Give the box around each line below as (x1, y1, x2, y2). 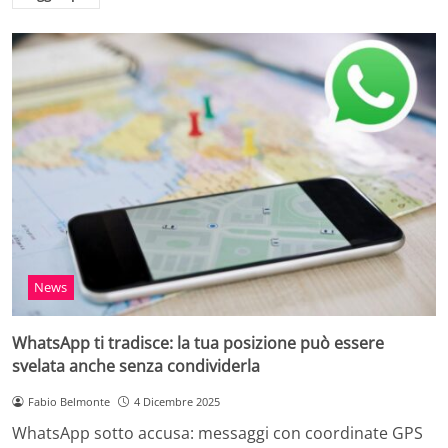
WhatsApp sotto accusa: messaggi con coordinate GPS (12, 422, 423, 445)
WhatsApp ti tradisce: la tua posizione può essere (12, 331, 384, 354)
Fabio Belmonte (27, 393, 110, 409)
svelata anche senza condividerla (12, 354, 260, 377)
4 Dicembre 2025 (133, 393, 220, 409)
